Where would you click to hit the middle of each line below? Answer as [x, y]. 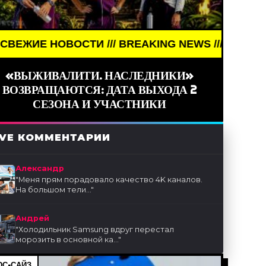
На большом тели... [53, 190]
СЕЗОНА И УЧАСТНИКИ [99, 104]
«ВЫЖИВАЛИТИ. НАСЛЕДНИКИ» [99, 76]
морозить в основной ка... [67, 240]
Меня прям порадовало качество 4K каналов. [111, 180]
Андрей [33, 218]
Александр [40, 169]
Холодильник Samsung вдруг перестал [96, 230]
